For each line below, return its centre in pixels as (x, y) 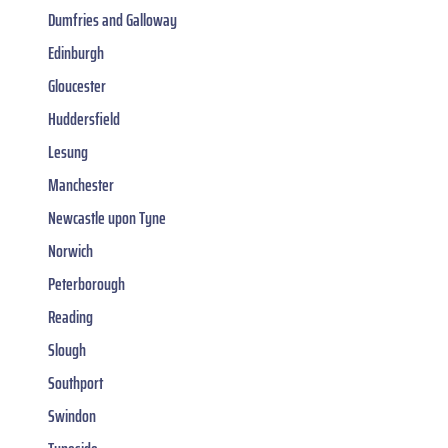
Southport (75, 382)
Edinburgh (76, 52)
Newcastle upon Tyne (107, 217)
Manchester (81, 184)
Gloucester (77, 85)
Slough (67, 349)
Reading (70, 316)
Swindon (72, 415)
